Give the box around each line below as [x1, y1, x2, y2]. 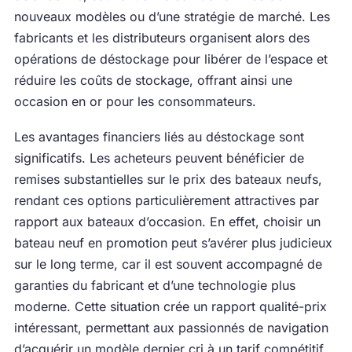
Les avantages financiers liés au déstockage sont [13, 129, 304, 145]
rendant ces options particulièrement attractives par [13, 192, 319, 208]
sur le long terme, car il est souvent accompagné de [13, 256, 322, 272]
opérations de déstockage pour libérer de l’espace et [13, 51, 328, 67]
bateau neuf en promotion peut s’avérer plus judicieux [13, 235, 332, 251]
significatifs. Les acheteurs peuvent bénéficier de [13, 150, 304, 166]
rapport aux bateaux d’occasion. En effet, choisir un [13, 214, 321, 229]
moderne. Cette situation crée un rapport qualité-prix [13, 299, 327, 314]
